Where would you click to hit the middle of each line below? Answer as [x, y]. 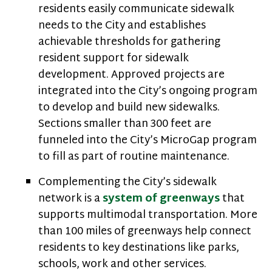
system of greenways [161, 199]
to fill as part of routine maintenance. [134, 157]
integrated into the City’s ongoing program [148, 91]
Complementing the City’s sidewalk [127, 182]
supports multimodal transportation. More [148, 215]
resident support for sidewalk [114, 59]
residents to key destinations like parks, [139, 248]
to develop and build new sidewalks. [129, 108]
